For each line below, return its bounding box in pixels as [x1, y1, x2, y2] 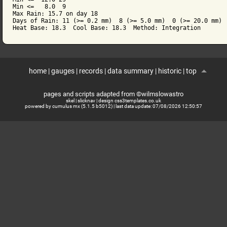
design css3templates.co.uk [98, 98, 161, 104]
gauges [51, 67, 74, 76]
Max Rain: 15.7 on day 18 [13, 10, 98, 18]
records [79, 67, 103, 76]
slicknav [77, 98, 95, 104]
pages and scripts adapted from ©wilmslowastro [43, 90, 183, 98]
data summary [107, 67, 154, 76]
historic [158, 67, 181, 76]
